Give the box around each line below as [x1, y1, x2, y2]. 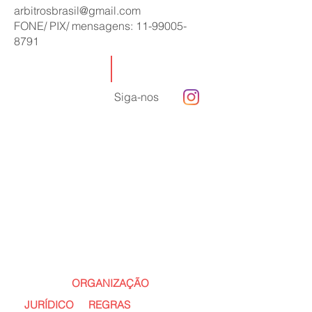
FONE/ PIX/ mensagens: [14, 19, 136, 33]
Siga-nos [114, 90, 159, 104]
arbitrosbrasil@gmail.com [14, 3, 141, 17]
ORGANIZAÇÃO [72, 276, 149, 290]
